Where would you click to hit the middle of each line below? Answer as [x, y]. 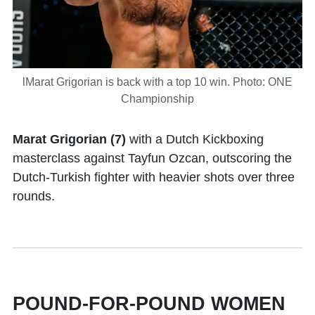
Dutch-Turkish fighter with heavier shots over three [154, 177]
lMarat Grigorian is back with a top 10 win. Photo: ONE [157, 82]
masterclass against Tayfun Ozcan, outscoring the [152, 158]
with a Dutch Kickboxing [195, 139]
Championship [157, 98]
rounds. [34, 196]
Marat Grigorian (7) [69, 139]
